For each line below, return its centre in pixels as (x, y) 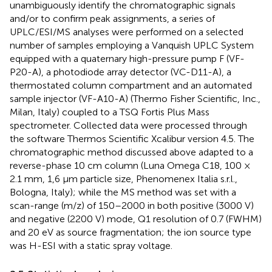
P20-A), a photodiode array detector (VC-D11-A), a (121, 72)
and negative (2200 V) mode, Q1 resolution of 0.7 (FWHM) (136, 219)
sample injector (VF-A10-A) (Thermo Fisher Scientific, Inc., (135, 99)
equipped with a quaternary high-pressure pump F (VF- (127, 59)
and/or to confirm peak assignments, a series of (112, 19)
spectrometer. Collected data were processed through (128, 126)
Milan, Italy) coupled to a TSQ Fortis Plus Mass (110, 112)
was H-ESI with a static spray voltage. (91, 246)
